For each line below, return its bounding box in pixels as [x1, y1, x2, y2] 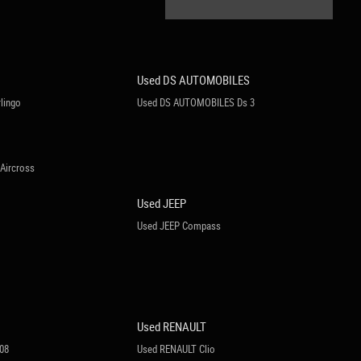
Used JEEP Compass [137, 218, 222, 233]
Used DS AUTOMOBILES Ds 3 [137, 95, 255, 110]
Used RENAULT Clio [137, 342, 216, 356]
